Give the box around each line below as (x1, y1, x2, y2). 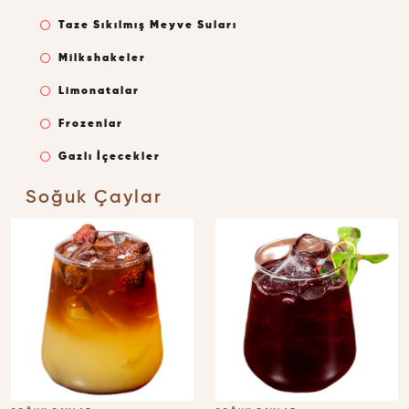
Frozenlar (58, 119, 123, 130)
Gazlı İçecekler (58, 152, 161, 163)
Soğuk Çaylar (26, 189, 163, 207)
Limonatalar (58, 86, 140, 97)
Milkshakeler (58, 53, 146, 64)
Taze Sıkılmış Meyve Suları (58, 20, 237, 31)
